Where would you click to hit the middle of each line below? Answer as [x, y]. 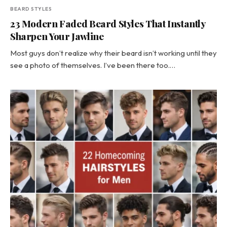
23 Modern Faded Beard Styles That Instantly [108, 23]
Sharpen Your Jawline [57, 36]
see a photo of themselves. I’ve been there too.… [93, 65]
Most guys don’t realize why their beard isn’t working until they [113, 53]
